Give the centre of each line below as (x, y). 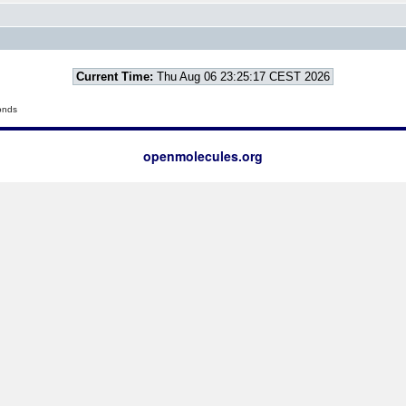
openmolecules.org (203, 156)
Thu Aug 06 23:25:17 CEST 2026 (242, 77)
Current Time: (115, 77)
